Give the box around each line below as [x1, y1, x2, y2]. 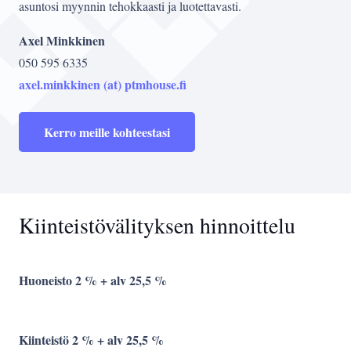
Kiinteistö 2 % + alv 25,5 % [19, 330, 164, 349]
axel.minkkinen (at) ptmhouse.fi [19, 75, 186, 93]
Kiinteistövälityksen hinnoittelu [19, 210, 295, 240]
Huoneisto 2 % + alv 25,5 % [19, 270, 167, 289]
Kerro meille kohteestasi [44, 122, 170, 141]
